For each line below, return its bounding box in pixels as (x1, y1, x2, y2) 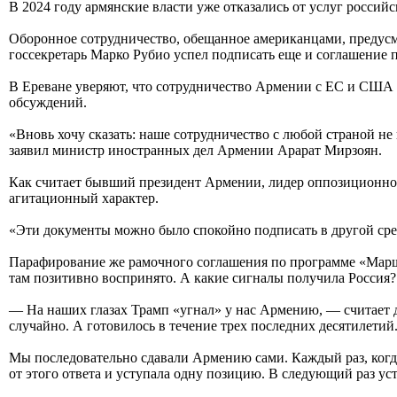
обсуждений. (9, 94, 87, 110)
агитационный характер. (9, 190, 159, 206)
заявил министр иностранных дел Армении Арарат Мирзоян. (9, 142, 382, 158)
